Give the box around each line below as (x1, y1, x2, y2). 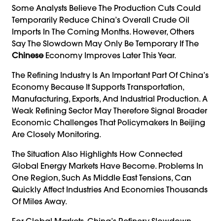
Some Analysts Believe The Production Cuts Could (12, 2, 201, 13)
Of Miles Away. (12, 196, 67, 206)
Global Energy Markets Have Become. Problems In (12, 160, 203, 171)
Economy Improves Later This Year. (43, 50, 176, 60)
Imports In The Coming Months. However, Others (12, 26, 194, 37)
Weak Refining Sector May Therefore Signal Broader (12, 105, 207, 115)
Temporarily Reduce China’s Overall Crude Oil (12, 14, 189, 25)
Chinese (12, 50, 43, 60)
